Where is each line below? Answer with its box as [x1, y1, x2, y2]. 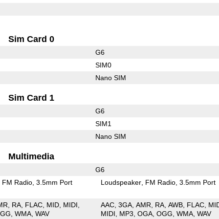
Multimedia [8, 151, 55, 161]
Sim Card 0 [8, 34, 55, 44]
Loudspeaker [101, 178, 142, 186]
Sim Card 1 [8, 92, 55, 103]
